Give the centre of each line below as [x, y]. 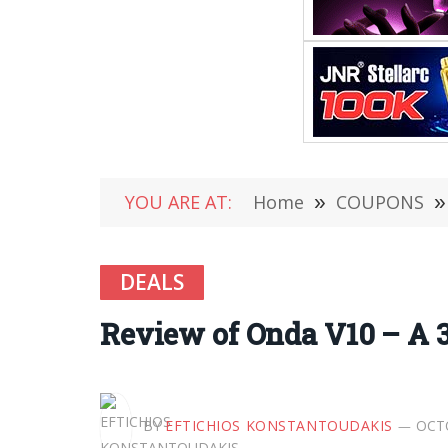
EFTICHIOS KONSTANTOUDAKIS [279, 425]
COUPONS [380, 202]
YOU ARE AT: [178, 202]
